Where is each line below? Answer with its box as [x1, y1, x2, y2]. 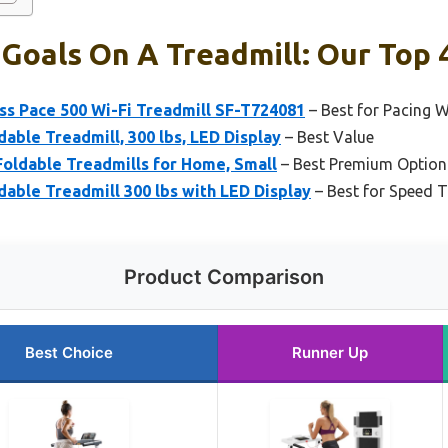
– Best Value [281, 127, 374, 146]
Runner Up [292, 342, 368, 362]
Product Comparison [124, 264, 324, 289]
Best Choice [24, 342, 113, 362]
